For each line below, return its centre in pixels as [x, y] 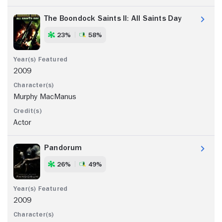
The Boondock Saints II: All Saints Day [113, 18]
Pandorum [63, 147]
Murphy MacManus [45, 96]
